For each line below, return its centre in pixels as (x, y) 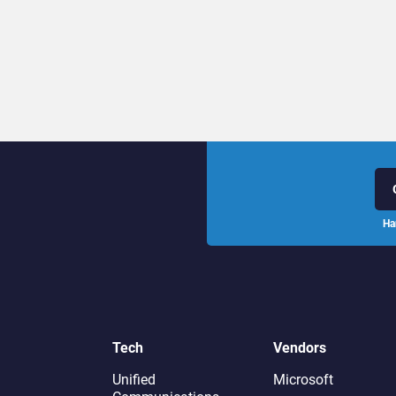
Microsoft (303, 380)
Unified (134, 380)
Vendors (299, 348)
